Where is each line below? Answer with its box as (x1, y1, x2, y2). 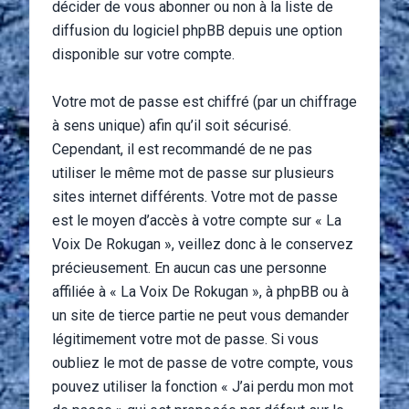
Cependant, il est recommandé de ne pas (52, 141, 312, 158)
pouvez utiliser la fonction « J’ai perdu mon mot (52, 378, 353, 395)
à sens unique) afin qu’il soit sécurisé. (52, 117, 291, 134)
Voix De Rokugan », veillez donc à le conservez (52, 236, 353, 253)
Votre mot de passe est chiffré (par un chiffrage (52, 93, 357, 110)
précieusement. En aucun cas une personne (52, 259, 327, 277)
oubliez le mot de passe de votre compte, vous (52, 354, 353, 372)
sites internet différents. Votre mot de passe (52, 188, 338, 205)
